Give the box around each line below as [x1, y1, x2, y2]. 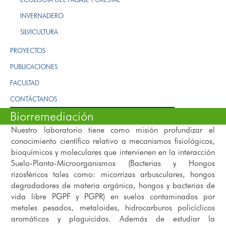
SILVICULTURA [20, 27, 58, 36]
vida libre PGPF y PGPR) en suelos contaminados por [11, 191, 215, 201]
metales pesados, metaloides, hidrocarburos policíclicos [11, 202, 215, 212]
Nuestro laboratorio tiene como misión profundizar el [11, 125, 215, 135]
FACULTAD [10, 78, 39, 87]
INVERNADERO [20, 11, 64, 20]
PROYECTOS [10, 46, 45, 54]
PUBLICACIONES [10, 62, 58, 71]
